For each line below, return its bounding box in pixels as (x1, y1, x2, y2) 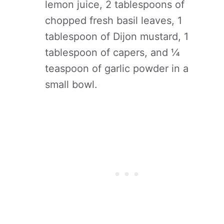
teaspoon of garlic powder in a (45, 62, 188, 74)
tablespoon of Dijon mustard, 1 (45, 30, 188, 42)
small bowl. (45, 78, 97, 90)
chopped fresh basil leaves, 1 (45, 14, 182, 26)
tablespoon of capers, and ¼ (45, 46, 180, 58)
